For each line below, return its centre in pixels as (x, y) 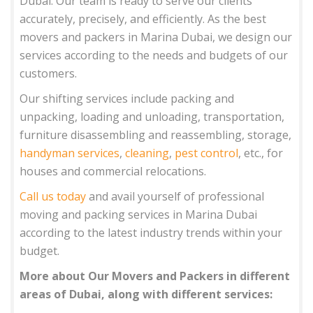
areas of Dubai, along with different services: (146, 294)
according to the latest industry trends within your (151, 232)
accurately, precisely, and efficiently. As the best (143, 19)
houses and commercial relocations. (113, 171)
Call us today (53, 196)
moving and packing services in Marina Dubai (139, 214)
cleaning (147, 153)
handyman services (70, 153)
